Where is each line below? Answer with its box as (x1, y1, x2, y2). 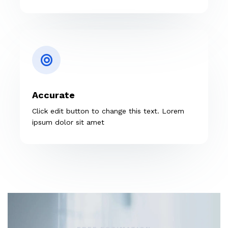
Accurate (32, 89, 75, 100)
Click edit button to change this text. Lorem (32, 106, 184, 115)
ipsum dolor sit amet (32, 118, 104, 126)
